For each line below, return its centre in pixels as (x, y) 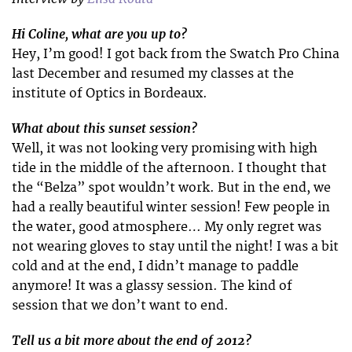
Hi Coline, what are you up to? (99, 34)
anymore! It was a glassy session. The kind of (152, 286)
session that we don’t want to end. (120, 306)
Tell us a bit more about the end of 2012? (132, 341)
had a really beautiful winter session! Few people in (171, 208)
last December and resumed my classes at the (153, 73)
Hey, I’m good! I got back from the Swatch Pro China (176, 54)
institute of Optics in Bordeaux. (110, 93)
